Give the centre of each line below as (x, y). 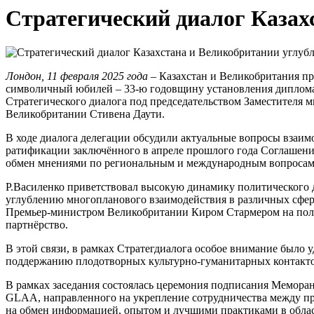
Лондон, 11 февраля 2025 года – (81, 76)
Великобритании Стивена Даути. (85, 114)
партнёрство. (37, 225)
